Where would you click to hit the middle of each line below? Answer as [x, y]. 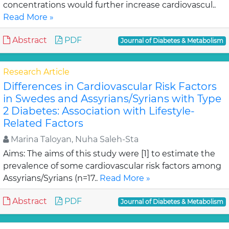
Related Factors [43, 123]
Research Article [36, 72]
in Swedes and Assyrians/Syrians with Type [112, 99]
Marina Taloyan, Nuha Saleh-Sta [74, 139]
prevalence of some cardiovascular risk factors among [112, 166]
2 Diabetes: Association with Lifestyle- [99, 111]
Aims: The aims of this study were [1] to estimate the [109, 154]
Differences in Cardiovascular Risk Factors [110, 86]
